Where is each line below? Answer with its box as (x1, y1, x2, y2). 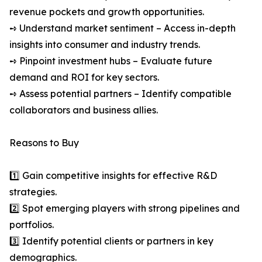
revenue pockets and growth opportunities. (9, 6, 204, 18)
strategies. (9, 186, 57, 198)
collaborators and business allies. (9, 104, 158, 116)
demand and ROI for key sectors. (9, 71, 159, 84)
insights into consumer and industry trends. (9, 39, 200, 51)
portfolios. (9, 219, 54, 231)
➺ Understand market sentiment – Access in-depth (9, 22, 236, 35)
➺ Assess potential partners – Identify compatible (9, 88, 232, 100)
